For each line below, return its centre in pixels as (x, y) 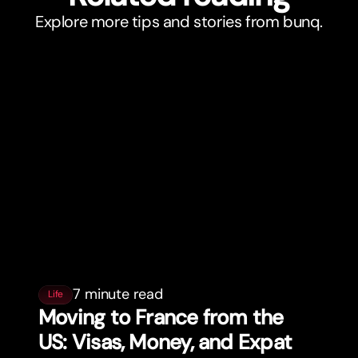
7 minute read (118, 294)
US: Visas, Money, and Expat (165, 342)
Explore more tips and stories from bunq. (179, 22)
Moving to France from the (161, 317)
